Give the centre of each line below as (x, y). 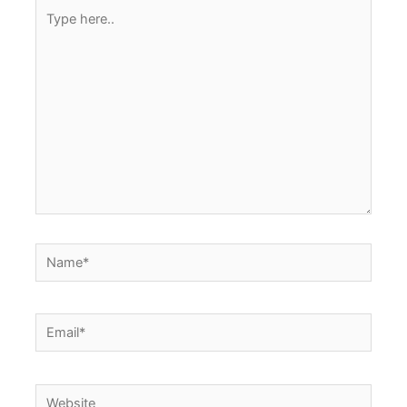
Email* (55, 325)
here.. (52, 32)
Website (60, 395)
